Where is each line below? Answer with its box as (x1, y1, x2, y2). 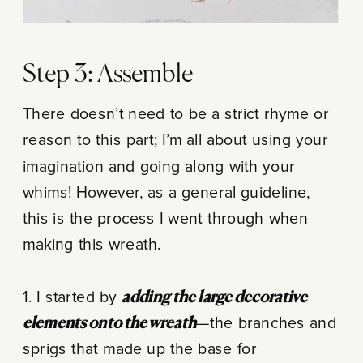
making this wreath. (22, 237, 161, 253)
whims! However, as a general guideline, (22, 184, 310, 201)
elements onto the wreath (22, 314, 197, 331)
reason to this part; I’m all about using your (22, 132, 329, 148)
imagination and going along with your (22, 158, 296, 175)
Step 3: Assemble (22, 62, 193, 88)
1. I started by (22, 288, 122, 305)
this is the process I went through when (22, 210, 309, 227)
